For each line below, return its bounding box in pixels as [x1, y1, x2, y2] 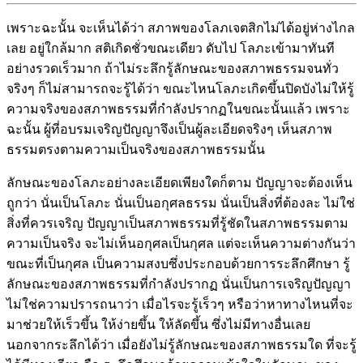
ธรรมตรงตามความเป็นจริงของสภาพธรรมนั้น [6, 142, 265, 156]
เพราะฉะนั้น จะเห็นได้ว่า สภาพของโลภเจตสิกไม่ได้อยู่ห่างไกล [6, 20, 355, 35]
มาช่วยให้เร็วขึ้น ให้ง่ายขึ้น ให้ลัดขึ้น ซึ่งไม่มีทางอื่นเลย [6, 317, 310, 331]
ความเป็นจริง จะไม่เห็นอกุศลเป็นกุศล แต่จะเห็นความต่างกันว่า [6, 236, 356, 250]
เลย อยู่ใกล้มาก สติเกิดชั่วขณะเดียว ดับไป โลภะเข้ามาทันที [6, 41, 335, 55]
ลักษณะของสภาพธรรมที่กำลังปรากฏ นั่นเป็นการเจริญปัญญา [6, 276, 351, 291]
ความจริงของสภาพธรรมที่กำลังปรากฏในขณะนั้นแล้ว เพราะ [6, 101, 350, 116]
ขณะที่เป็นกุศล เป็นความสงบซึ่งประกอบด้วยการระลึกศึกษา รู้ [6, 256, 350, 271]
